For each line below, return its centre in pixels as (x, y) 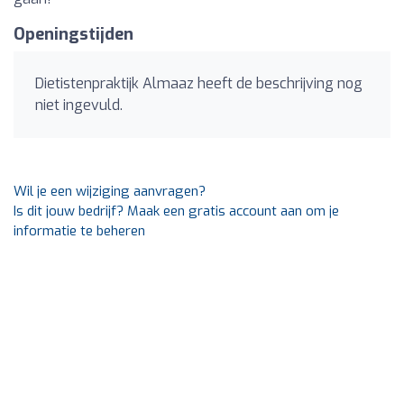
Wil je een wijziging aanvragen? (110, 191)
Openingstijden (73, 34)
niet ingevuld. (79, 105)
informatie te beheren (79, 231)
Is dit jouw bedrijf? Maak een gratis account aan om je (176, 211)
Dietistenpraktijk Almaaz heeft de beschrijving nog (199, 83)
